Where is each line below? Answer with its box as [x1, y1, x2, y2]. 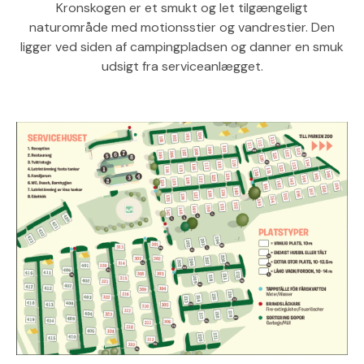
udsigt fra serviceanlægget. [101, 57, 263, 75]
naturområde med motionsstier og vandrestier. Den [29, 18, 335, 36]
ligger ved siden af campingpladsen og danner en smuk [20, 37, 344, 55]
